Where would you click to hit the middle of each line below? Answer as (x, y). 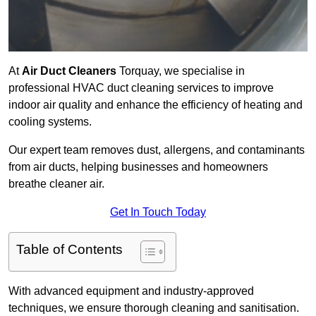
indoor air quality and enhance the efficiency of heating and (156, 105)
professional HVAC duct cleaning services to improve (141, 88)
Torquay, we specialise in (181, 71)
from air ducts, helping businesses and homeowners (138, 167)
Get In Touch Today (158, 212)
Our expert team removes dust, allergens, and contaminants (157, 150)
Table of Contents (69, 250)
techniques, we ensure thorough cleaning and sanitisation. (154, 308)
